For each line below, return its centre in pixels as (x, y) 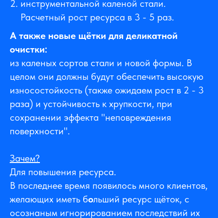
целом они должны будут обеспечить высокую (107, 77)
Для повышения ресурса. (63, 172)
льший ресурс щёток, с (141, 199)
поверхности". (40, 131)
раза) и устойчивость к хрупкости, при (91, 104)
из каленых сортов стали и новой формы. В (101, 63)
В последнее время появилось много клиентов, (109, 186)
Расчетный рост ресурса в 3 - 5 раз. (97, 17)
